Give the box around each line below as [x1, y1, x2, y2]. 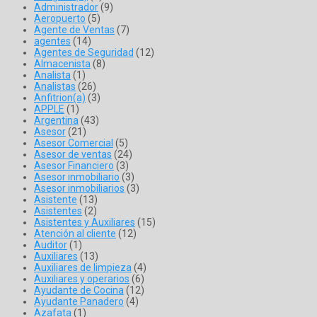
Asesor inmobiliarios [34, 183, 125, 195]
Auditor [34, 239, 67, 251]
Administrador [34, 1, 98, 13]
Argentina [34, 115, 79, 127]
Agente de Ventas [34, 24, 115, 36]
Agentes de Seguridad [34, 47, 134, 59]
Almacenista [34, 58, 91, 70]
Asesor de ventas [34, 149, 112, 161]
